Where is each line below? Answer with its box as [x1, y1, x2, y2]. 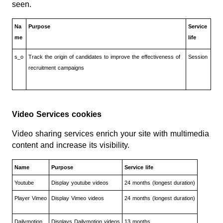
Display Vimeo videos [51, 195, 104, 201]
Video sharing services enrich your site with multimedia [12, 129, 209, 138]
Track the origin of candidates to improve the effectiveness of [28, 53, 180, 60]
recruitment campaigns [28, 64, 86, 71]
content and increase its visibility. [12, 140, 129, 149]
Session [188, 53, 208, 60]
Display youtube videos [51, 179, 109, 186]
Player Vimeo [14, 195, 47, 201]
